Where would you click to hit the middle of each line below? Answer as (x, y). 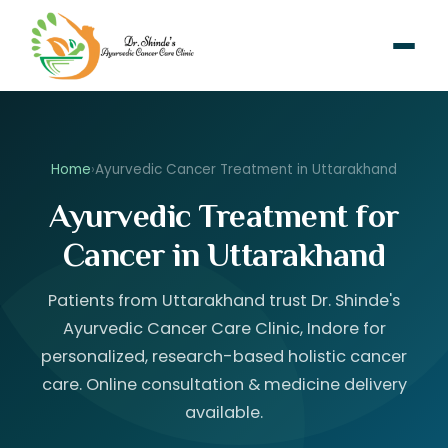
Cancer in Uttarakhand (224, 254)
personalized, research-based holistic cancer (224, 356)
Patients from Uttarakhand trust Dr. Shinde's (224, 300)
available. (224, 412)
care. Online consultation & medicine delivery (224, 384)
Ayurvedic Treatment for (224, 215)
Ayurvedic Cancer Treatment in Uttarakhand (246, 169)
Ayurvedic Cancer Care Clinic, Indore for (224, 328)
